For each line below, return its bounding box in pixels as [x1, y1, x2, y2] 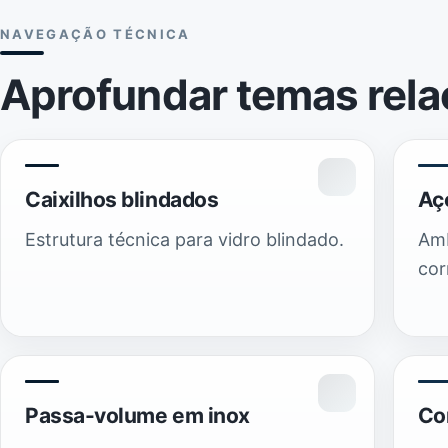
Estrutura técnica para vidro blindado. [25, 229, 344, 250]
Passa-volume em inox [25, 403, 250, 428]
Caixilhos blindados [25, 187, 219, 212]
